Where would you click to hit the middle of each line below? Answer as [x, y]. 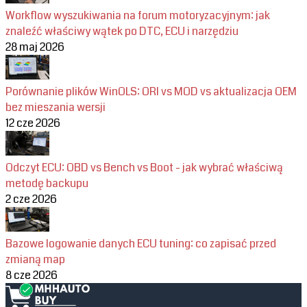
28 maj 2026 [35, 47]
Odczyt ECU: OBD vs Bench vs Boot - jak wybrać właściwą [144, 167]
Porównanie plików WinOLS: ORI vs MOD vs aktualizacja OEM [151, 91]
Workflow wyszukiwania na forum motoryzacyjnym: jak [138, 15]
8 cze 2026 [32, 275]
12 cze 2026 [33, 123]
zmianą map [35, 259]
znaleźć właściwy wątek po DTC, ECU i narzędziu [122, 31]
